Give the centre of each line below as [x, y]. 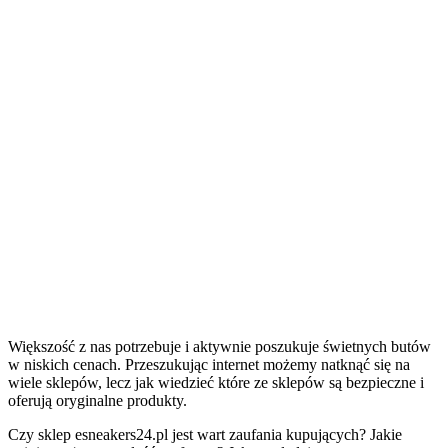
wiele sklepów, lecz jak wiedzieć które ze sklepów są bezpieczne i [216, 382]
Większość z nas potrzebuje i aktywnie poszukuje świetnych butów [219, 346]
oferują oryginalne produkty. [99, 400]
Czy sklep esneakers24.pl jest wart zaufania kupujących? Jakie [205, 434]
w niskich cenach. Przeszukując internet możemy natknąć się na [209, 364]
